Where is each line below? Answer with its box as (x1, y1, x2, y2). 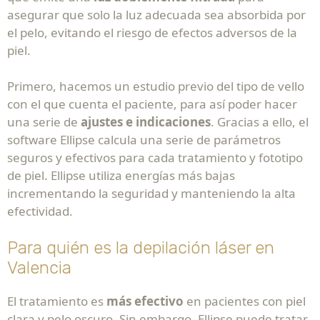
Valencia (7, 257, 71, 278)
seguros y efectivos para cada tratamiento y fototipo (7, 149, 303, 166)
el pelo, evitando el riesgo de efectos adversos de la (7, 24, 297, 41)
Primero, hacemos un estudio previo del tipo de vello (7, 77, 304, 94)
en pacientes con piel (184, 292, 306, 309)
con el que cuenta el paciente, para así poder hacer (7, 95, 297, 112)
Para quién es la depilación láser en (7, 237, 274, 258)
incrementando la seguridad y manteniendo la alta (7, 184, 296, 201)
